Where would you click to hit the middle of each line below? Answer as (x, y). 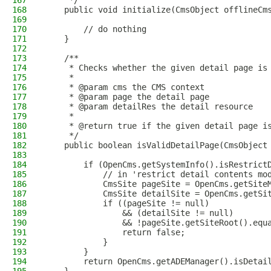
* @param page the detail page (127, 97)
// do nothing (96, 29)
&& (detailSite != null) (139, 213)
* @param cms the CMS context (125, 87)
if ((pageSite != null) (127, 203)
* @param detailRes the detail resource (149, 106)
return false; (115, 232)
